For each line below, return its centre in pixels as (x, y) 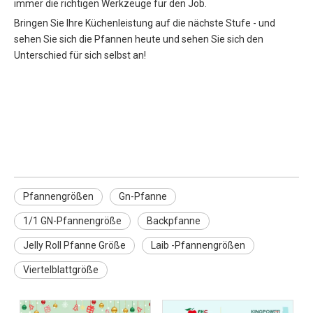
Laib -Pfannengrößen (198, 246)
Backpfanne (174, 221)
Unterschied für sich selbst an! (80, 56)
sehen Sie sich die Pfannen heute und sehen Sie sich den (139, 39)
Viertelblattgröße (61, 270)
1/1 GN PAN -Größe (78, 134)
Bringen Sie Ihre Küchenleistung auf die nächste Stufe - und (145, 23)
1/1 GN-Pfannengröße (72, 221)
